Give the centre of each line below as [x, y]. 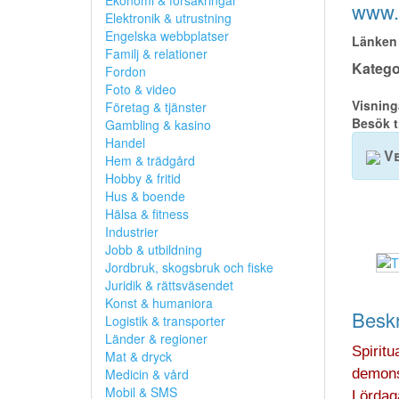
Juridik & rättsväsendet [169, 285]
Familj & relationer [156, 53]
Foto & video [141, 89]
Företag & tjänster [156, 107]
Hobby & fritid [143, 178]
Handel [125, 142]
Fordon [126, 71]
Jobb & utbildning [154, 249]
